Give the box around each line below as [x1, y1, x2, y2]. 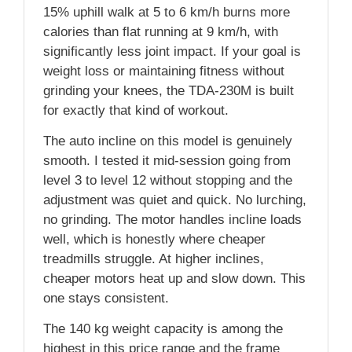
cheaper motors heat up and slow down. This [43, 270, 306, 286]
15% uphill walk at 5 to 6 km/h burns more [43, 4, 290, 20]
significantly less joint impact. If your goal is [43, 43, 301, 59]
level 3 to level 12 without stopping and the [43, 172, 292, 188]
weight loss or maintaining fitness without [43, 63, 284, 79]
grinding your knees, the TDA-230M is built [43, 82, 294, 98]
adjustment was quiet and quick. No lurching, [43, 192, 306, 207]
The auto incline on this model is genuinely [43, 133, 292, 148]
